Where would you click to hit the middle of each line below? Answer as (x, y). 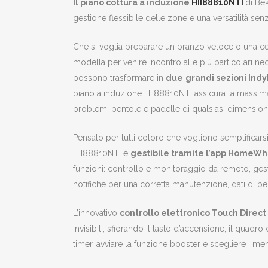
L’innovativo (96, 213)
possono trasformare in (119, 77)
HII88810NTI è (102, 153)
